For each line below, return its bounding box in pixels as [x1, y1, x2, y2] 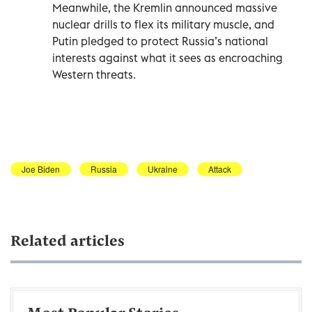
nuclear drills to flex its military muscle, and [52, 17, 274, 31]
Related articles [10, 234, 125, 250]
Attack [208, 162, 231, 175]
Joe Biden [22, 162, 60, 175]
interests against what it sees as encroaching [52, 50, 283, 65]
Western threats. [52, 67, 136, 81]
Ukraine [148, 162, 178, 175]
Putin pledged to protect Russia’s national [52, 33, 268, 48]
